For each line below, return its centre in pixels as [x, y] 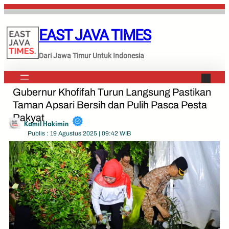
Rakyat [29, 118]
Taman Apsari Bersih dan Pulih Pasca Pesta [110, 105]
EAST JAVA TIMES [95, 35]
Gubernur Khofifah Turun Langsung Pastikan [112, 93]
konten [16, 34]
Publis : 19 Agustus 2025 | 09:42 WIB [79, 134]
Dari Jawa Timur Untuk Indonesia [91, 55]
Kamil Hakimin [47, 124]
